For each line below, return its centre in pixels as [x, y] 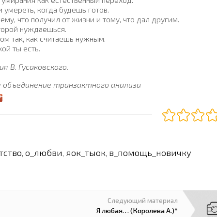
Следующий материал [143, 200]
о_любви [44, 152]
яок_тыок [86, 152]
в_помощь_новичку [150, 152]
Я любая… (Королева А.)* [137, 210]
